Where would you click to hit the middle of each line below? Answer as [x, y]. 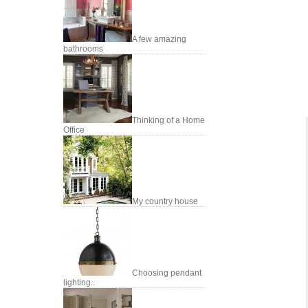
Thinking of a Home [168, 120]
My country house [165, 201]
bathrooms [83, 49]
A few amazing [159, 39]
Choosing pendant [167, 273]
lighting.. [79, 283]
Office [74, 130]
